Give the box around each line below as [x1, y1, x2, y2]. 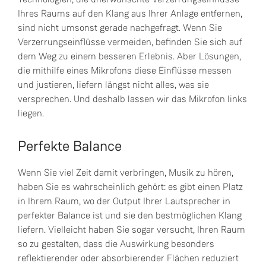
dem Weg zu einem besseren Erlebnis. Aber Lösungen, [18, 50, 241, 62]
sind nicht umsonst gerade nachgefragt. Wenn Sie [18, 22, 222, 33]
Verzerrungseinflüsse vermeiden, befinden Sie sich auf [18, 36, 242, 47]
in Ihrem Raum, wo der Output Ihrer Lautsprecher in [18, 195, 230, 207]
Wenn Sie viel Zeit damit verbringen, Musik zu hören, [18, 167, 233, 178]
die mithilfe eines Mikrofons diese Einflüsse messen [18, 65, 232, 76]
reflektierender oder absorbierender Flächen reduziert [18, 252, 239, 264]
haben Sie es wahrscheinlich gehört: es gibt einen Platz [18, 181, 243, 192]
